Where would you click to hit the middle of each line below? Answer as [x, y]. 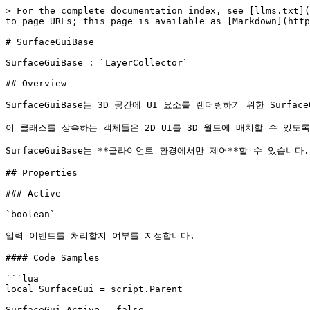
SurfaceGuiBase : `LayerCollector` [97, 63]
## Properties [42, 173]
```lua [22, 279]
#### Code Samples [53, 258]
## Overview [36, 83]
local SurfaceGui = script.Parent [94, 289]
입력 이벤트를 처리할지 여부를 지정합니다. [100, 236]
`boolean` [30, 214]
